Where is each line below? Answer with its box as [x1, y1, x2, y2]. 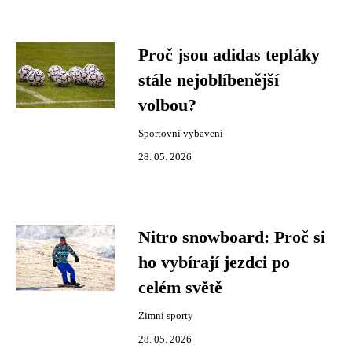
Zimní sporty [138, 310, 193, 321]
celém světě [138, 278, 222, 297]
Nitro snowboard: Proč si [138, 228, 325, 247]
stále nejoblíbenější [138, 71, 279, 90]
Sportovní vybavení [138, 128, 223, 139]
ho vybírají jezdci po [138, 253, 290, 272]
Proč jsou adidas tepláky [138, 46, 320, 64]
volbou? [138, 96, 196, 115]
